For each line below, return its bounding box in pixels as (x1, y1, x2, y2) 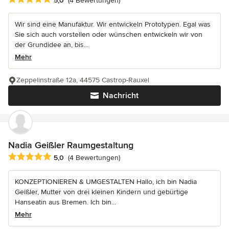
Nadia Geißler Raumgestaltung (8, 140, 133, 151)
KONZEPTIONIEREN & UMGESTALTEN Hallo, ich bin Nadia (15, 177, 197, 187)
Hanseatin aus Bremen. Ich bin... (15, 198, 116, 207)
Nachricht (103, 90, 139, 101)
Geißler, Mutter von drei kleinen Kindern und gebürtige (15, 188, 188, 197)
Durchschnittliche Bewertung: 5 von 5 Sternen (8, 152, 173, 163)
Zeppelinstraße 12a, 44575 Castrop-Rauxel (16, 76, 149, 85)
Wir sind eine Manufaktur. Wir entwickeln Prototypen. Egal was (15, 20, 211, 29)
